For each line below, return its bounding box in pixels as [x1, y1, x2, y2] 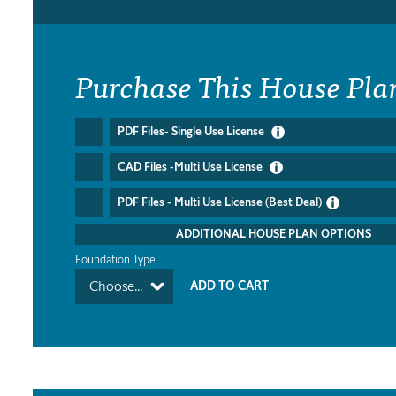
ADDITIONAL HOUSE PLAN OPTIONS [176, 226, 371, 242]
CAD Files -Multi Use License [118, 159, 265, 175]
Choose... [89, 277, 142, 296]
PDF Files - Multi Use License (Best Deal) [118, 194, 322, 210]
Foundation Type [75, 252, 156, 268]
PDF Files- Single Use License [118, 124, 267, 140]
